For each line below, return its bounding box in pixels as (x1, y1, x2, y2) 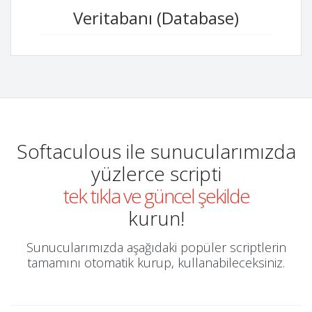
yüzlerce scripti (91, 160, 221, 187)
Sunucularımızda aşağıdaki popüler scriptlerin (26, 239, 286, 256)
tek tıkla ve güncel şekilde (63, 182, 249, 209)
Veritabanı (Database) (73, 6, 239, 29)
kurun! (127, 205, 185, 231)
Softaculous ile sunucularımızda (16, 138, 296, 164)
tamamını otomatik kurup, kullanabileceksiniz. (27, 254, 285, 271)
